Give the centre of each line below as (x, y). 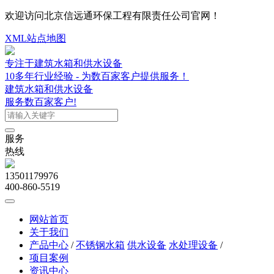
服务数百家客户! (41, 102)
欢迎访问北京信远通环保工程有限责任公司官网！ (113, 16)
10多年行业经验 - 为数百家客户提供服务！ (97, 76)
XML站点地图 (35, 38)
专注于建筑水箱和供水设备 (64, 63)
